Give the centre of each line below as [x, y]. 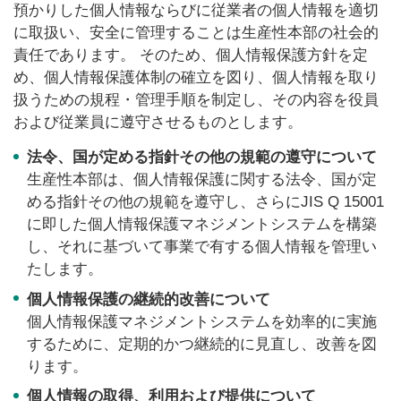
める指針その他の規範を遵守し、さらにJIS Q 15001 [205, 202]
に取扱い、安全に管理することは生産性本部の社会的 [196, 33]
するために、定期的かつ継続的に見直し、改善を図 [202, 344]
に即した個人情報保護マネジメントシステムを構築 [202, 224]
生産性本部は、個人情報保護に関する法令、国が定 [202, 179]
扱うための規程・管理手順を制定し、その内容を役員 [196, 100]
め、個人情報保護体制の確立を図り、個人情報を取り [196, 77]
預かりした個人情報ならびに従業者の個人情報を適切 [196, 10]
